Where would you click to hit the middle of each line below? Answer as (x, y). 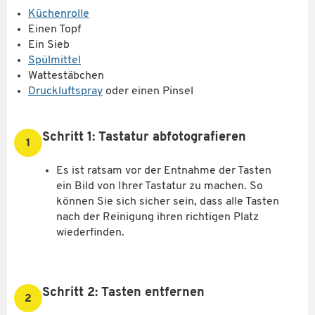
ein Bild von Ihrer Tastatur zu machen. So (160, 186)
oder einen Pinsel (148, 91)
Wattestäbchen (66, 76)
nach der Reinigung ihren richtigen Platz (157, 217)
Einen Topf (54, 29)
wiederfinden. (90, 232)
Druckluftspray (65, 91)
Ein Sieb (49, 45)
